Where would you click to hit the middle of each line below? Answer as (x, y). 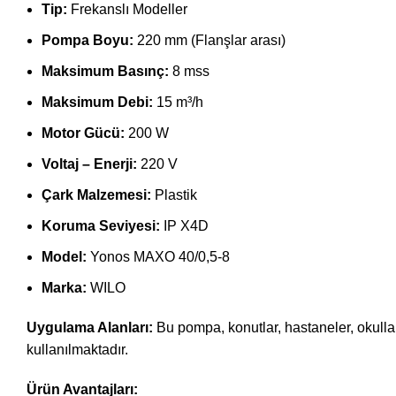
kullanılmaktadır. (77, 349)
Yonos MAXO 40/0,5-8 (158, 256)
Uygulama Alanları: (90, 327)
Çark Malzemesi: (96, 194)
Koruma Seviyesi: (101, 225)
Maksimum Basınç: (105, 71)
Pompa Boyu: (88, 40)
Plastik (174, 194)
